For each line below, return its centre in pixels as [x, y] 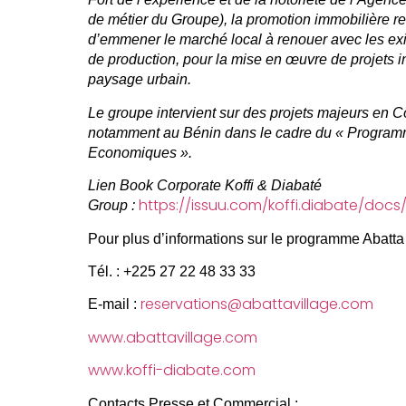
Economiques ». [140, 152]
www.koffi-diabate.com [171, 371]
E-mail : [112, 304]
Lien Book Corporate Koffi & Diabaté [204, 186]
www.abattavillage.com [172, 337]
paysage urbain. [141, 80]
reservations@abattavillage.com [256, 304]
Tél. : [103, 271]
